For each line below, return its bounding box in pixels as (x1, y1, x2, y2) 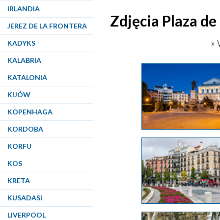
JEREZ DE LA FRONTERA (7, 22, 87, 30)
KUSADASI (7, 193, 42, 202)
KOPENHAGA (7, 108, 53, 116)
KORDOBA (7, 125, 43, 133)
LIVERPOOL (7, 211, 46, 219)
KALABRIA (7, 56, 41, 64)
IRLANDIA (7, 4, 40, 13)
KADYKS (7, 39, 35, 47)
